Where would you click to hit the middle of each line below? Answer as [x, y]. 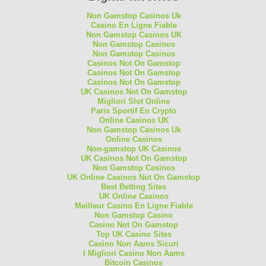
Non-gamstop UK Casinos [134, 148]
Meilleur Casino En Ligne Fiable [134, 205]
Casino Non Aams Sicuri [134, 243]
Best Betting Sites [134, 186]
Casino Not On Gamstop [134, 224]
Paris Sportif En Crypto [134, 110]
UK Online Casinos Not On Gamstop [134, 177]
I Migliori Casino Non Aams [134, 253]
